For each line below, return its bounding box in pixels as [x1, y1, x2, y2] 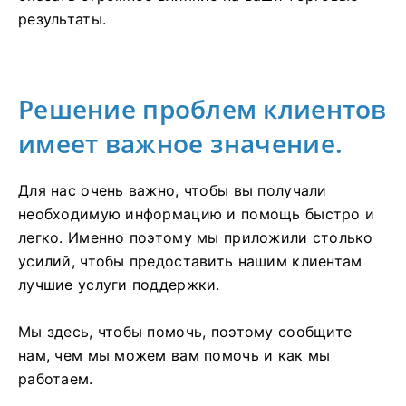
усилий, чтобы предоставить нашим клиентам [18, 252, 362, 271]
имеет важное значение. [18, 126, 343, 161]
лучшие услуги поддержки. [18, 275, 220, 295]
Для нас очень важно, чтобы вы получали [18, 181, 327, 200]
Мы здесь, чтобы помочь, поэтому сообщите [18, 323, 353, 342]
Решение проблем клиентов [18, 92, 387, 127]
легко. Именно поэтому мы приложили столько [18, 228, 373, 247]
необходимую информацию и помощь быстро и [18, 205, 375, 224]
